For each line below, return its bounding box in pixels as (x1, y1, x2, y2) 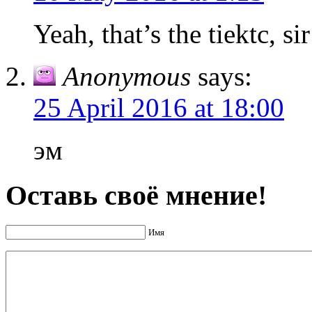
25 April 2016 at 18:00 (33, 93, 284, 123)
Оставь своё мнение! (6, 180, 267, 212)
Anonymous (63, 61, 191, 92)
